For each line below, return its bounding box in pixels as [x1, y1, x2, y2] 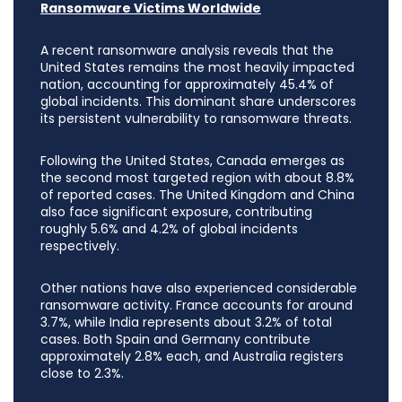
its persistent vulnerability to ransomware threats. [40, 109, 352, 128]
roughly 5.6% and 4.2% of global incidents [40, 220, 298, 239]
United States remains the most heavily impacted [40, 58, 354, 77]
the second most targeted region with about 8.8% [40, 169, 354, 188]
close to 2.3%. [40, 364, 124, 383]
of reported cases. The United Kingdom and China [40, 186, 354, 205]
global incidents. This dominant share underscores [40, 92, 356, 111]
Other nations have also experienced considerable [40, 279, 357, 298]
